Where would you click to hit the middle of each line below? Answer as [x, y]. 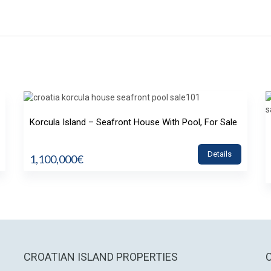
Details [220, 154]
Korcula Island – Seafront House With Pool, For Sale [133, 122]
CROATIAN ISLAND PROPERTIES [101, 256]
